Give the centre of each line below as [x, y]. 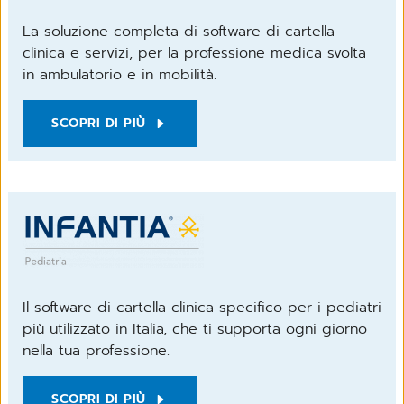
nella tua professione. [96, 350]
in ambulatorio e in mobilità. [119, 74]
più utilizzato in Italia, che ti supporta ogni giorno [195, 329]
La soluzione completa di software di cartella [179, 31]
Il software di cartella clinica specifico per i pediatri [202, 307]
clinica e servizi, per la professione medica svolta [194, 53]
